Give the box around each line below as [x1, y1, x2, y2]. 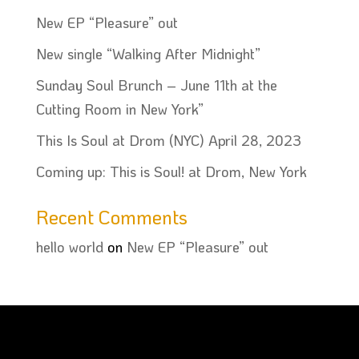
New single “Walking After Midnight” [35, 44, 260, 63]
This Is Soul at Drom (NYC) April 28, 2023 [35, 131, 301, 150]
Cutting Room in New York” [35, 99, 204, 119]
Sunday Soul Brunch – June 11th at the [35, 75, 277, 95]
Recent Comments [35, 204, 188, 229]
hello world [35, 237, 103, 256]
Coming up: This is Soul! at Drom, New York [35, 162, 307, 181]
